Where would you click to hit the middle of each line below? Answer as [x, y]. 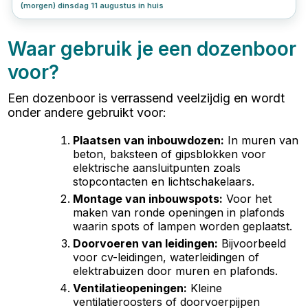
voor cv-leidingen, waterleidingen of [166, 257]
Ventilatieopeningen [129, 288]
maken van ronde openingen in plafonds [179, 212]
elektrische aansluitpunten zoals [157, 167]
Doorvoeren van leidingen [144, 243]
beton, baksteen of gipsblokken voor [170, 154]
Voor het [249, 198]
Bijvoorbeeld [254, 243]
